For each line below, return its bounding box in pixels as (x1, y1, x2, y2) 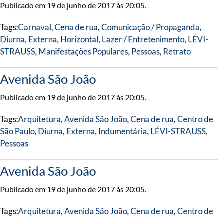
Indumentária (98, 126, 147, 136)
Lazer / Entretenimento (102, 34, 184, 44)
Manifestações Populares (38, 46, 128, 56)
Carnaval (18, 22, 51, 32)
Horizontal (60, 34, 98, 44)
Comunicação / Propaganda (101, 22, 200, 32)
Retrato (163, 46, 191, 56)
